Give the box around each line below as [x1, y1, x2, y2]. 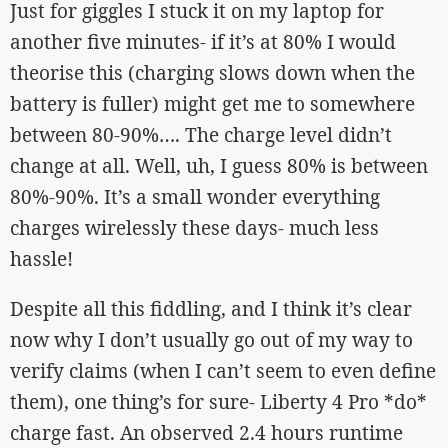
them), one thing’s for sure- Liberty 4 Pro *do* [10, 388, 427, 415]
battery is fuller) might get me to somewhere [10, 90, 415, 117]
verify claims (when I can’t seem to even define [10, 357, 436, 384]
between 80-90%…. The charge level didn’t [10, 121, 392, 148]
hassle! [10, 245, 73, 272]
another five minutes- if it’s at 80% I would [10, 28, 396, 55]
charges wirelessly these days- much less [10, 214, 379, 241]
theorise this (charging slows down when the [10, 59, 415, 86]
